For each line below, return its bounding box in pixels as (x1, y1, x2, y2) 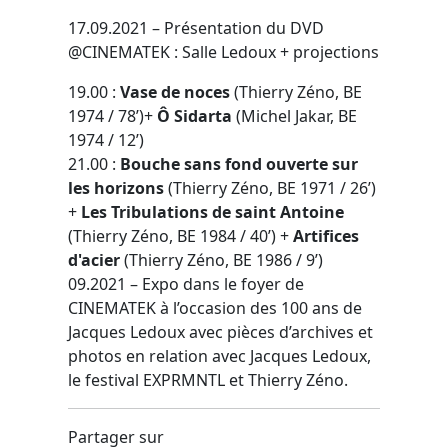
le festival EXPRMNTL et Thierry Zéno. (68, 368, 348, 391)
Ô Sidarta (157, 104, 232, 127)
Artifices (293, 224, 359, 247)
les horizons (68, 176, 164, 199)
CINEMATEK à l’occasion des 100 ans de (68, 296, 362, 319)
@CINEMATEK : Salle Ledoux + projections (68, 40, 379, 63)
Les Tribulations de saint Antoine (81, 200, 344, 223)
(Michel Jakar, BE (232, 104, 357, 127)
